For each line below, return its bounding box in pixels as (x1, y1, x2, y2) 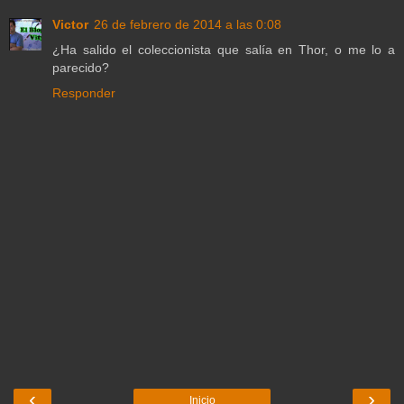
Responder (52, 86, 115, 101)
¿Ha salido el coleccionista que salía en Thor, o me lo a (52, 42, 395, 58)
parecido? (52, 60, 109, 76)
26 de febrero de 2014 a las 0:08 (94, 17, 281, 32)
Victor (52, 17, 88, 32)
